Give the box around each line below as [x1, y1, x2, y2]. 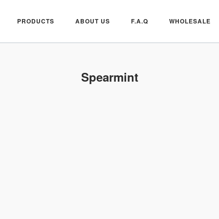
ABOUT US [75, 16, 110, 25]
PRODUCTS [17, 16, 54, 25]
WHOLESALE [169, 16, 211, 25]
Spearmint [81, 68, 138, 85]
